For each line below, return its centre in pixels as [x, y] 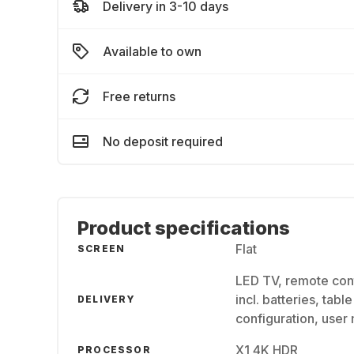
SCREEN [102, 249]
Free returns [139, 96]
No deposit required [163, 141]
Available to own [152, 51]
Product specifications [184, 228]
